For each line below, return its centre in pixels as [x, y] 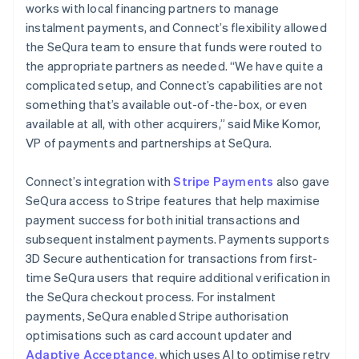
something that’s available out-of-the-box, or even [167, 104]
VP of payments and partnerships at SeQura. [149, 142]
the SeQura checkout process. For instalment [151, 296]
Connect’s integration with [100, 181]
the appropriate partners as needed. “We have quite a [175, 65]
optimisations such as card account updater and [159, 335]
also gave [302, 181]
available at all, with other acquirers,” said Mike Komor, [173, 123]
